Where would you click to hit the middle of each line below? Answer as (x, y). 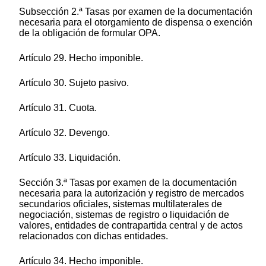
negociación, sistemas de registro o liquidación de (124, 215)
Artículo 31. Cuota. (58, 108)
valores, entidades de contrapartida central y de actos (131, 226)
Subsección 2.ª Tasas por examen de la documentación (136, 12)
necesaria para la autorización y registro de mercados (132, 194)
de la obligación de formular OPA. (90, 33)
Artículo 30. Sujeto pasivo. (74, 83)
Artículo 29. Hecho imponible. (81, 58)
